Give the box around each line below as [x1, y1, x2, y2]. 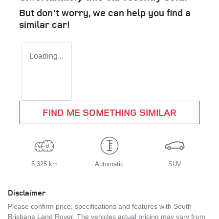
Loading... [29, 52, 64, 61]
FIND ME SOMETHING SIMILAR [43, 106, 176, 119]
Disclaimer [8, 187, 45, 198]
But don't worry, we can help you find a [19, 6, 191, 20]
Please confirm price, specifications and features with [8, 202, 174, 211]
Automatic [95, 160, 124, 168]
